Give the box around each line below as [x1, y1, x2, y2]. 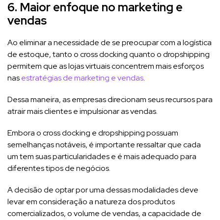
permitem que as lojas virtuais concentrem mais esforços [7, 60, 204, 71]
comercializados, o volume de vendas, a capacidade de [7, 208, 201, 219]
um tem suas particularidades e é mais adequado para [7, 151, 196, 162]
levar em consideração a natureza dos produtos [7, 196, 175, 207]
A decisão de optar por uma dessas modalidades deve [7, 184, 198, 195]
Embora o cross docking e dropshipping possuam [7, 127, 178, 138]
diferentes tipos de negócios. [7, 163, 112, 173]
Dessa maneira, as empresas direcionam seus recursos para [7, 94, 213, 105]
